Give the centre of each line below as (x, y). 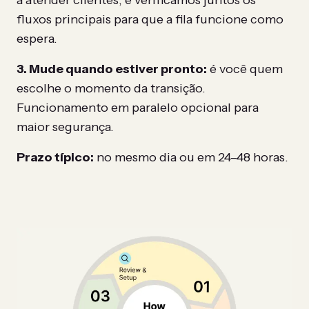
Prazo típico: (55, 158)
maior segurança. (65, 127)
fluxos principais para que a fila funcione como (150, 20)
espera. (37, 39)
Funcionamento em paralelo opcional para (138, 108)
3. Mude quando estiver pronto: (112, 69)
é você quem (245, 69)
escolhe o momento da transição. (111, 89)
